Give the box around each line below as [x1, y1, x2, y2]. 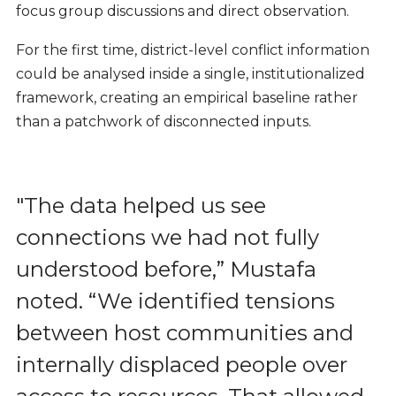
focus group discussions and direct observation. [15, 2, 349, 19]
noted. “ [15, 288, 97, 315]
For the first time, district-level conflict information [15, 42, 369, 59]
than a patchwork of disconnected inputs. [15, 113, 311, 131]
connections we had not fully [15, 225, 319, 251]
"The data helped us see [15, 193, 266, 219]
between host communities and [15, 320, 354, 346]
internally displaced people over [15, 352, 347, 378]
